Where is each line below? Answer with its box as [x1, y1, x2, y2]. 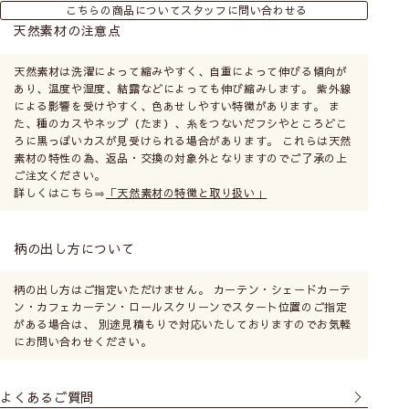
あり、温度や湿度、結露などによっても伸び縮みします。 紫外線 [14, 81, 352, 97]
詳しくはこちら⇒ [14, 185, 106, 201]
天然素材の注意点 [14, 21, 121, 40]
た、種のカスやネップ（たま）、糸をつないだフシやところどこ [14, 116, 348, 131]
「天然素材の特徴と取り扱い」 [105, 185, 267, 201]
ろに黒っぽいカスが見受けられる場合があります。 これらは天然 [14, 133, 351, 149]
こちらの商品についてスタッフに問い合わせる [66, 3, 308, 18]
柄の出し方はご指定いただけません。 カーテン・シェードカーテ [14, 282, 351, 298]
